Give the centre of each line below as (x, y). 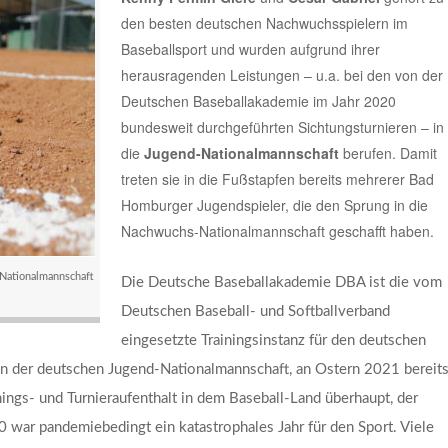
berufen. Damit (387, 153)
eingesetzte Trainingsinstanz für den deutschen (273, 340)
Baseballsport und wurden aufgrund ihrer (250, 49)
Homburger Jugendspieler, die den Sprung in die (274, 205)
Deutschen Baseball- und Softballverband (255, 311)
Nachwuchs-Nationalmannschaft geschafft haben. (277, 231)
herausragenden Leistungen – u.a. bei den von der (281, 75)
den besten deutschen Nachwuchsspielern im (264, 23)
